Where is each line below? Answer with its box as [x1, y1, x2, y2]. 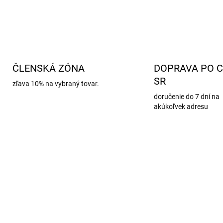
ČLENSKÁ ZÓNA [12, 62, 85, 74]
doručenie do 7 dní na [154, 93, 220, 101]
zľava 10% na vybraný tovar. [12, 80, 99, 88]
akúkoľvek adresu [154, 103, 208, 111]
